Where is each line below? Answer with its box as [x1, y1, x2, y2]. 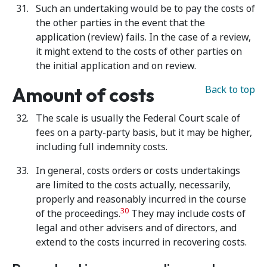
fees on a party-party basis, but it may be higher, [36, 126, 252, 139]
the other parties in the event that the [36, 16, 205, 30]
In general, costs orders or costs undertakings [36, 164, 240, 178]
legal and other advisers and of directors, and [36, 221, 237, 235]
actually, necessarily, [139, 178, 231, 192]
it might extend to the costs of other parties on [36, 45, 242, 58]
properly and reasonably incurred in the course [36, 193, 246, 206]
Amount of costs [12, 83, 154, 107]
